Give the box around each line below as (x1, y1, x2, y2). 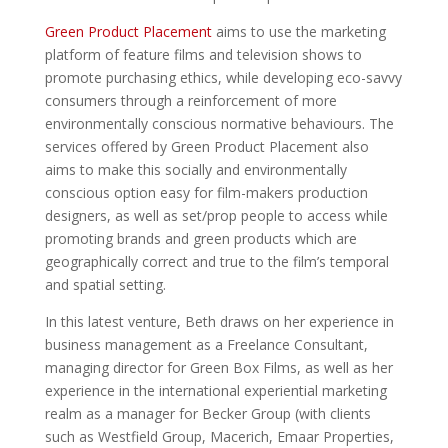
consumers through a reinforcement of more (44, 91, 337, 111)
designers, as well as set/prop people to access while (44, 206, 388, 226)
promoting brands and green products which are (44, 229, 357, 249)
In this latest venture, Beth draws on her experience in (44, 312, 394, 332)
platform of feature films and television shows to (44, 45, 362, 65)
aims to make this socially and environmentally (44, 160, 347, 180)
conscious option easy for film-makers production (44, 183, 368, 203)
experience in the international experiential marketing (44, 381, 387, 401)
